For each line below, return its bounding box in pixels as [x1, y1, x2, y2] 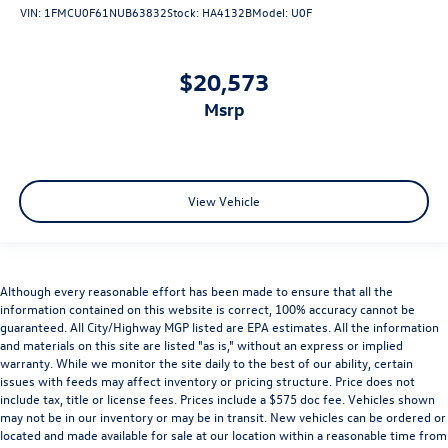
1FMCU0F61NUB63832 [44, 3, 167, 20]
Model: [252, 3, 291, 20]
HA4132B [202, 3, 252, 20]
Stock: [167, 3, 202, 20]
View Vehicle [188, 192, 260, 210]
